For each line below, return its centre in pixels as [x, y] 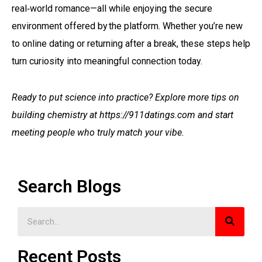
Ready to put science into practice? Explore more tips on [125, 97]
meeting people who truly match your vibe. [98, 132]
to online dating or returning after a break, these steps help [131, 43]
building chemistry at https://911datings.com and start [123, 115]
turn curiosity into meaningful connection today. [107, 61]
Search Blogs [69, 186]
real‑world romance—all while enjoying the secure [112, 8]
